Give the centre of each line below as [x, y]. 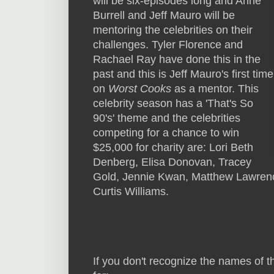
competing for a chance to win [166, 133]
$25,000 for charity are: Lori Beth [173, 148]
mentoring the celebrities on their [173, 30]
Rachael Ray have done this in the [177, 60]
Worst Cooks [140, 89]
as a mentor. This [215, 89]
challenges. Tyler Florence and [168, 45]
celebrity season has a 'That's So [173, 104]
